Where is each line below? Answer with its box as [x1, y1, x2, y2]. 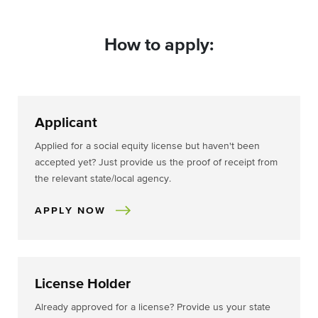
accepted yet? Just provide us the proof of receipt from [35, 158, 278, 168]
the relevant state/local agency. [35, 174, 171, 185]
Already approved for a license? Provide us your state [35, 302, 270, 313]
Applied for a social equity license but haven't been [35, 141, 260, 152]
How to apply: [104, 36, 214, 55]
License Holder [35, 277, 131, 292]
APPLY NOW [35, 206, 106, 216]
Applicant [35, 116, 97, 131]
